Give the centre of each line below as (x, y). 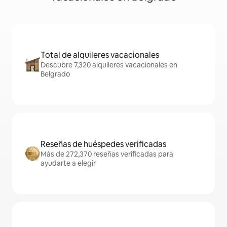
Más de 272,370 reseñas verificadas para (107, 154)
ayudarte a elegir (68, 163)
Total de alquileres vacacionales (100, 55)
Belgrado (55, 74)
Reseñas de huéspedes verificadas (103, 144)
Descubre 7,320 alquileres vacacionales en (109, 65)
